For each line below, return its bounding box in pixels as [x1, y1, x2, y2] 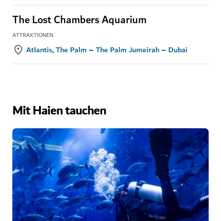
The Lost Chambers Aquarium [12, 11, 147, 30]
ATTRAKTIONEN [12, 31, 53, 40]
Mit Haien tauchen [12, 100, 106, 122]
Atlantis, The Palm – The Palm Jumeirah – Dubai [26, 43, 187, 57]
